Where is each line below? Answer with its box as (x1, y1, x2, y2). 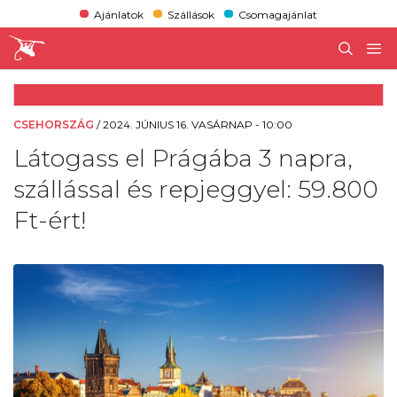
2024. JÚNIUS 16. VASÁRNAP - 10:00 (103, 117, 292, 131)
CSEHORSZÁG (13, 117, 94, 131)
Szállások (167, 7, 214, 21)
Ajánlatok (93, 7, 144, 21)
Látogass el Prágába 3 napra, (13, 143, 352, 173)
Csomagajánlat (238, 7, 318, 21)
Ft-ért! (13, 205, 86, 235)
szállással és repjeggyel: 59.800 (13, 174, 378, 204)
